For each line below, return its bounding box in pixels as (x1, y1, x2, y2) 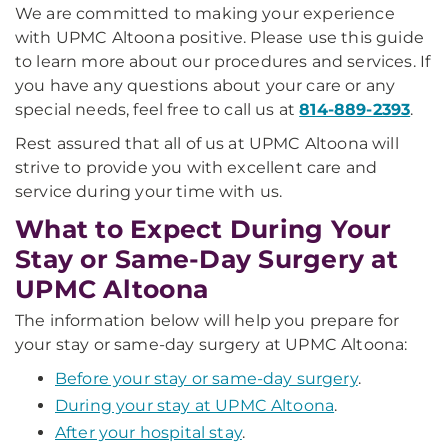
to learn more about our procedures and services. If (15, 52, 431, 71)
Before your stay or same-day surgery (55, 369, 358, 388)
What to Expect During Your (15, 214, 392, 244)
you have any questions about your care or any (15, 76, 396, 95)
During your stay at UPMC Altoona (55, 396, 335, 415)
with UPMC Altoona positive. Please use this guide (15, 28, 424, 47)
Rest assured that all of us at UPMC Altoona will (15, 134, 399, 153)
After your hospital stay (55, 423, 242, 442)
